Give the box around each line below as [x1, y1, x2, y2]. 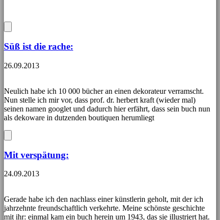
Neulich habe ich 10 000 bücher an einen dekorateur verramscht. [4, 86, 204, 95]
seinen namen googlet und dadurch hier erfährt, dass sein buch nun [4, 104, 210, 113]
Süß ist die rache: [4, 41, 73, 52]
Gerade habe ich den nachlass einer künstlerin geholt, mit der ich [4, 195, 203, 204]
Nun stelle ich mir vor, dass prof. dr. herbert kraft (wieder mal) [4, 95, 195, 104]
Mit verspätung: [4, 149, 69, 160]
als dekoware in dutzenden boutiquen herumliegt [4, 113, 154, 122]
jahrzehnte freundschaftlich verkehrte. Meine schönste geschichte [4, 204, 205, 213]
